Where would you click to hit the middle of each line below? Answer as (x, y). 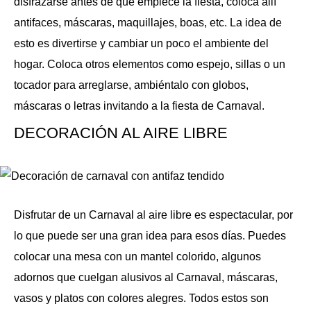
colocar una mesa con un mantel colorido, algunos (137, 257)
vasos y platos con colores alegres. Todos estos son (141, 298)
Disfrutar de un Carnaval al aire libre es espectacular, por (153, 215)
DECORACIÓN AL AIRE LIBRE (121, 133)
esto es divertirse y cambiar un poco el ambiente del (141, 43)
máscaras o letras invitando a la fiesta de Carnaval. (139, 106)
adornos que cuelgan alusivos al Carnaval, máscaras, (146, 277)
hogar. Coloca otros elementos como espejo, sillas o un (150, 64)
